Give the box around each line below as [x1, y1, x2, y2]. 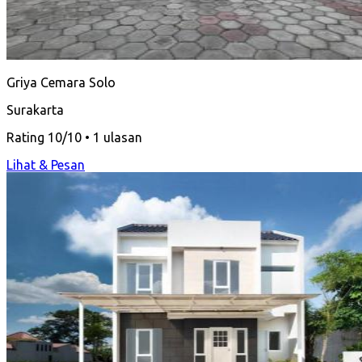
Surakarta [6, 102, 64, 117]
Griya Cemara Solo [6, 74, 116, 90]
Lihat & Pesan [6, 157, 85, 172]
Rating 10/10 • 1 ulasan [6, 129, 142, 145]
